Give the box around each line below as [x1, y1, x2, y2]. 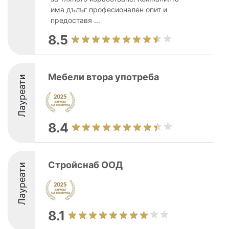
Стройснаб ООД [48, 159, 123, 170]
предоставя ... [51, 16, 100, 25]
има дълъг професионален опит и [51, 5, 167, 14]
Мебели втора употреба [48, 72, 159, 82]
